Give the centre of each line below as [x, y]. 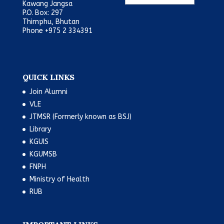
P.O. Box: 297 [42, 12]
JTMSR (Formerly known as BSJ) [80, 116]
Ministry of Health [59, 179]
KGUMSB [43, 154]
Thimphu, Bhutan [51, 21]
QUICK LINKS [48, 77]
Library [40, 129]
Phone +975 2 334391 [57, 30]
